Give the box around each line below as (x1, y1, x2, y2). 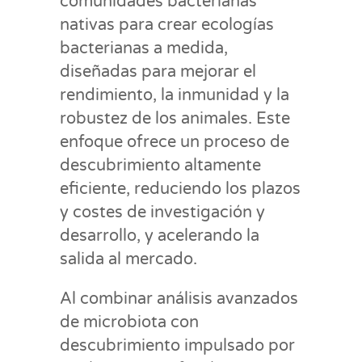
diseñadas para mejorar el (60, 61, 256, 82)
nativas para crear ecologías (60, 15, 274, 35)
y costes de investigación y (60, 202, 265, 222)
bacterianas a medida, (60, 38, 228, 58)
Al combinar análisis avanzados (60, 288, 298, 309)
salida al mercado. (60, 249, 197, 269)
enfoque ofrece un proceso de (60, 132, 289, 152)
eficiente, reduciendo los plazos (60, 179, 301, 199)
